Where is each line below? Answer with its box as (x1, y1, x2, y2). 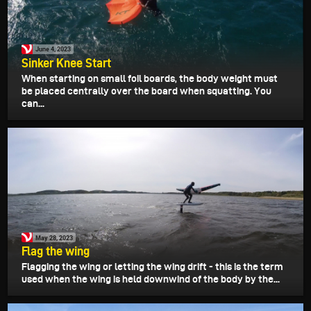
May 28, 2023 (35, 233, 73, 242)
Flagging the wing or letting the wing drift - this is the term (22, 261, 283, 273)
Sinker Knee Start (22, 56, 111, 69)
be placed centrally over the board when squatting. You (22, 85, 271, 96)
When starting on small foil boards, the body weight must (22, 72, 278, 84)
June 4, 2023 (35, 44, 71, 54)
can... (22, 97, 44, 109)
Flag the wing (22, 244, 90, 258)
